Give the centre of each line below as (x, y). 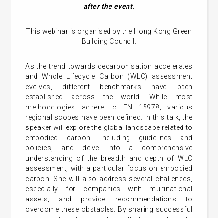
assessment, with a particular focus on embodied (109, 169)
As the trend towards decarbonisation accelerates (109, 66)
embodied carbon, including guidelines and (109, 138)
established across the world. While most (109, 97)
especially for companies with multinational (109, 189)
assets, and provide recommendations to (109, 199)
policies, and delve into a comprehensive (109, 148)
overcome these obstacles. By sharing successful (109, 209)
